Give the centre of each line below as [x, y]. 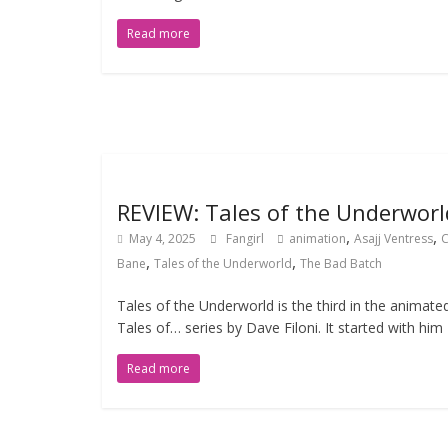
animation [317, 238]
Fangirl [246, 238]
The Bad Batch [341, 263]
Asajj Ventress [393, 238]
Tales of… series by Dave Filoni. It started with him [280, 327]
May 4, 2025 [162, 238]
